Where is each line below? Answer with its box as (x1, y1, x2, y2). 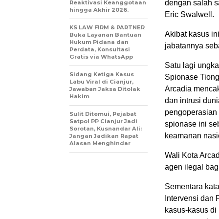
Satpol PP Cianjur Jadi (69, 117, 137, 125)
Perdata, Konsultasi (69, 45, 130, 53)
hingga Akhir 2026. (69, 6, 129, 13)
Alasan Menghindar (69, 139, 131, 147)
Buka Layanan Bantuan (69, 31, 141, 38)
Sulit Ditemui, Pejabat (69, 110, 136, 117)
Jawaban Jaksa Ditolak (69, 85, 140, 92)
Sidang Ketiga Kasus (69, 70, 134, 78)
